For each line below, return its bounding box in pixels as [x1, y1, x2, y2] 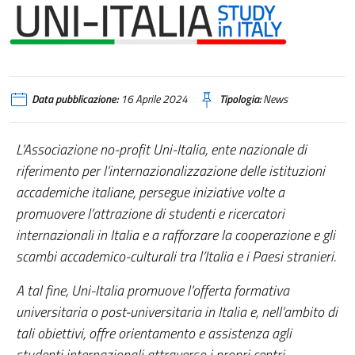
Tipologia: [219, 91, 261, 107]
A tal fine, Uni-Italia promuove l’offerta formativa [16, 280, 289, 301]
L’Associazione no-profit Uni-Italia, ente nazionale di [16, 139, 307, 160]
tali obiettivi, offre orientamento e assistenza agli [16, 323, 292, 344]
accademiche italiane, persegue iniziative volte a [16, 181, 284, 203]
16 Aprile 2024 [118, 91, 188, 107]
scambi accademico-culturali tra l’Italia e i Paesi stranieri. [16, 246, 336, 267]
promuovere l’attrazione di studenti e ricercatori [16, 203, 284, 224]
